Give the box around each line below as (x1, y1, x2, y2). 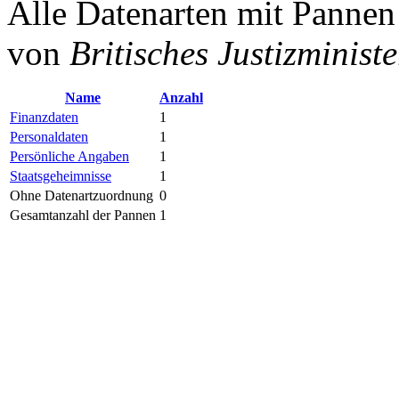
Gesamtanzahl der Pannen (10, 207, 156, 223)
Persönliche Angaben (10, 148, 129, 164)
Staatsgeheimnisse (10, 167, 111, 183)
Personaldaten (10, 128, 88, 144)
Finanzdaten (10, 109, 78, 125)
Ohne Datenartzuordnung (10, 187, 153, 203)
